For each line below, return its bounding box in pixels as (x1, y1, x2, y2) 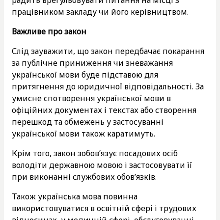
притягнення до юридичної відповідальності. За (12, 81, 204, 92)
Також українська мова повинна (12, 191, 137, 202)
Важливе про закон (12, 26, 86, 37)
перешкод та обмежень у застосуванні (12, 116, 164, 127)
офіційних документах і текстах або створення (12, 104, 196, 115)
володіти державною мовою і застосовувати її (12, 159, 192, 170)
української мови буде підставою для (12, 69, 158, 80)
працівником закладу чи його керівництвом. (12, 6, 189, 17)
